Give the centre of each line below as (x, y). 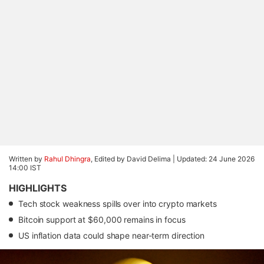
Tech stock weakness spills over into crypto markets (118, 204)
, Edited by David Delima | (134, 159)
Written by (27, 159)
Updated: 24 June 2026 (216, 159)
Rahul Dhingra (67, 159)
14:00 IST (25, 168)
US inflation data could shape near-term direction (112, 235)
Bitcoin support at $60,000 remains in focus (102, 220)
